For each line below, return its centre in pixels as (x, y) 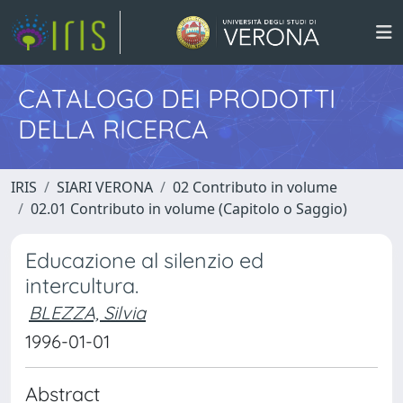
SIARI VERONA (105, 187)
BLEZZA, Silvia (87, 313)
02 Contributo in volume (255, 187)
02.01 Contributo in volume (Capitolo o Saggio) (189, 209)
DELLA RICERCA (113, 129)
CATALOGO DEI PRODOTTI (177, 98)
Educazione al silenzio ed (144, 260)
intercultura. (82, 286)
